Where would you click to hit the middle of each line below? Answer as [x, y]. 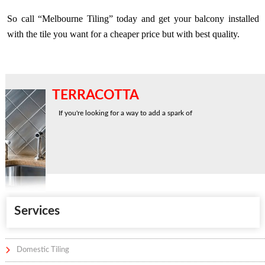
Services [37, 211]
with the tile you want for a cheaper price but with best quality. [123, 34]
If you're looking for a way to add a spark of [125, 113]
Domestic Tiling [43, 250]
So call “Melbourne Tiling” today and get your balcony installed [133, 18]
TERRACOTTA [97, 95]
